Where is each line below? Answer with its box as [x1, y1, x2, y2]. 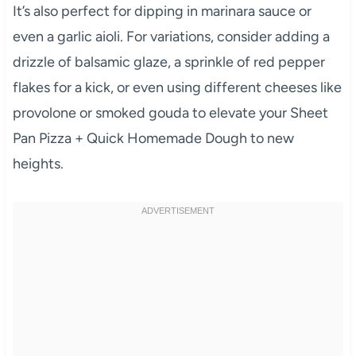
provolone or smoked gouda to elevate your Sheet [12, 103, 328, 122]
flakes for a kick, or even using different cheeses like [12, 78, 342, 96]
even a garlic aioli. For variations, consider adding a [12, 27, 330, 45]
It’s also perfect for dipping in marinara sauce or [12, 2, 311, 20]
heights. [12, 154, 64, 172]
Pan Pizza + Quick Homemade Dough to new [12, 129, 294, 147]
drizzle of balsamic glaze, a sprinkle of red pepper [12, 52, 325, 71]
